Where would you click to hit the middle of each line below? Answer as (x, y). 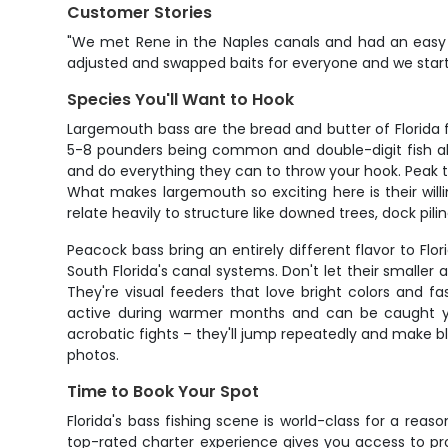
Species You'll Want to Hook (181, 99)
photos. (93, 355)
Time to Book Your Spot (163, 391)
